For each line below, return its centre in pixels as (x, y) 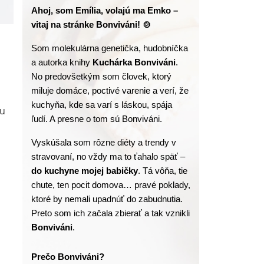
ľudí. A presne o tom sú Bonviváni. (97, 119)
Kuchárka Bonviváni (133, 62)
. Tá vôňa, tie (163, 171)
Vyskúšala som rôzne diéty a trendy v (104, 142)
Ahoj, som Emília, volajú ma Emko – (105, 10)
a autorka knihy (61, 62)
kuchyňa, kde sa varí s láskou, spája (102, 105)
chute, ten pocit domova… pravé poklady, (111, 185)
